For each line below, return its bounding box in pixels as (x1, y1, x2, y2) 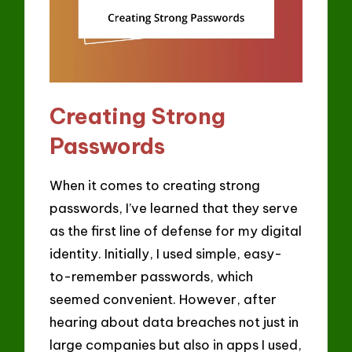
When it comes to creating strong (49, 176, 261, 193)
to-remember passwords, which (49, 267, 254, 284)
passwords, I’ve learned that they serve (49, 199, 299, 216)
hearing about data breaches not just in (49, 313, 299, 330)
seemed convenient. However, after (49, 290, 277, 307)
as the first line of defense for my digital (49, 222, 302, 239)
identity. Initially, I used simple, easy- (49, 244, 283, 262)
